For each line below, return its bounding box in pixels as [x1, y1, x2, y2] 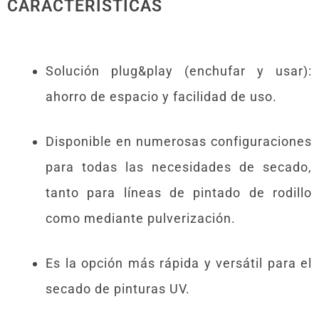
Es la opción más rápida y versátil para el [46, 255, 312, 271]
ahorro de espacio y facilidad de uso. [46, 88, 277, 104]
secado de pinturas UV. [46, 281, 190, 296]
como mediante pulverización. [46, 210, 236, 226]
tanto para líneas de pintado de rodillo [46, 184, 312, 200]
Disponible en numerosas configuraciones [46, 133, 312, 149]
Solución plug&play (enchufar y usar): [46, 63, 312, 78]
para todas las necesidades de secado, [46, 159, 312, 174]
